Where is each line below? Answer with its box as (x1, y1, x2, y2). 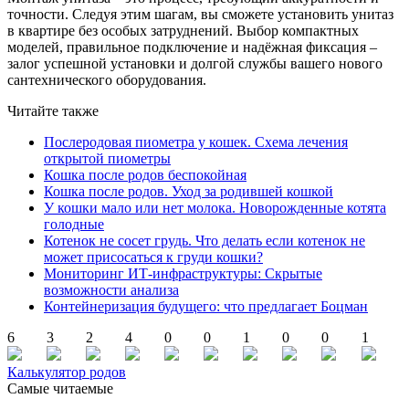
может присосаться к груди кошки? (44, 248, 263, 265)
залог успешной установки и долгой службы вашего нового (7, 55, 383, 71)
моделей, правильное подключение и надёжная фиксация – (7, 38, 377, 55)
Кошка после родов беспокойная (44, 166, 246, 183)
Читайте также (7, 102, 99, 119)
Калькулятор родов (7, 363, 126, 380)
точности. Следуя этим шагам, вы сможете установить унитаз (7, 5, 393, 22)
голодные (44, 215, 104, 232)
